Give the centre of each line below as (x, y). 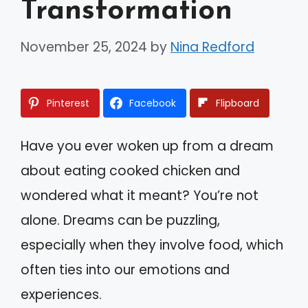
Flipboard (238, 103)
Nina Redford (212, 47)
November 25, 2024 (84, 47)
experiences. (61, 294)
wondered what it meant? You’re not (140, 195)
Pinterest (68, 103)
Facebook (153, 103)
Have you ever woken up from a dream (147, 146)
